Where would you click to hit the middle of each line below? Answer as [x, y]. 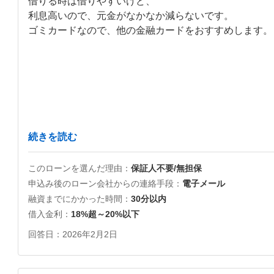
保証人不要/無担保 [166, 168]
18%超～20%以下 [105, 214]
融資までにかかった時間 [75, 199]
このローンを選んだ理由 [75, 168]
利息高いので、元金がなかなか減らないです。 [131, 16]
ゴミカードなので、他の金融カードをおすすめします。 [150, 30]
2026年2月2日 [90, 234]
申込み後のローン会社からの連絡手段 [101, 183]
